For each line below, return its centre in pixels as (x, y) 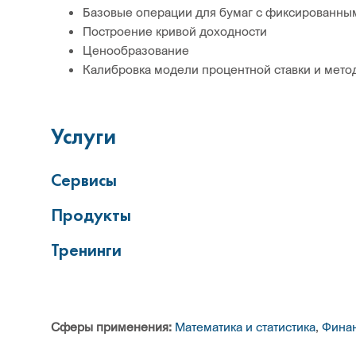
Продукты (91, 215)
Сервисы (84, 180)
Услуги (83, 136)
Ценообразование (136, 50)
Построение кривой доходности (175, 31)
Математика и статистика (245, 327)
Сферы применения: (111, 327)
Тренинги (86, 250)
